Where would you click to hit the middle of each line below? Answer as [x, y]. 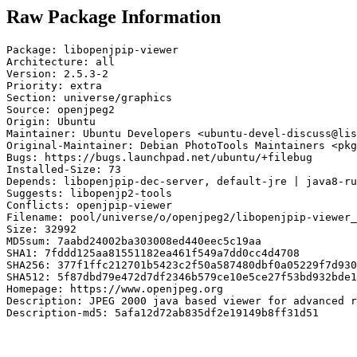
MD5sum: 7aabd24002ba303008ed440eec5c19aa [134, 241]
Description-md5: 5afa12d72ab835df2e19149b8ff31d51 [163, 312]
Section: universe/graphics [89, 97]
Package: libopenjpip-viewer [92, 49]
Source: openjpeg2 [61, 109]
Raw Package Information [114, 17]
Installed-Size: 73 [64, 169]
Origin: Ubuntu [51, 121]
